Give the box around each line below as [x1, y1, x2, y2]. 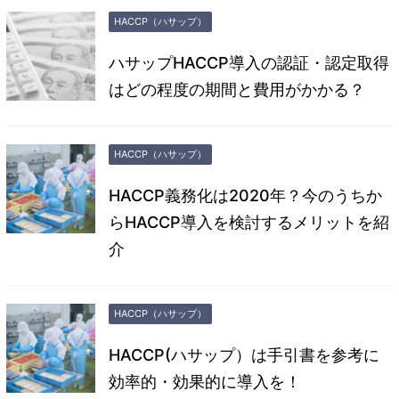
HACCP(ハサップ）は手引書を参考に [109, 346, 379, 365]
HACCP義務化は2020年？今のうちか [109, 186, 382, 206]
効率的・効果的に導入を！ [109, 372, 301, 392]
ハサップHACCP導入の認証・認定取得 [109, 53, 389, 73]
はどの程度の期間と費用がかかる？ [109, 80, 365, 100]
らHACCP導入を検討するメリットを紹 [109, 213, 389, 232]
